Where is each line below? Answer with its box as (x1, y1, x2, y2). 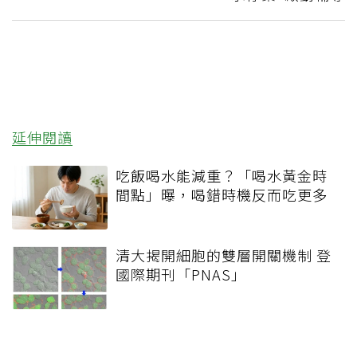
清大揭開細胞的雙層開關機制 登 (116, 244, 331, 265)
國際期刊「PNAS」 (116, 263, 246, 284)
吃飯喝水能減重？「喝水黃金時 (116, 164, 328, 186)
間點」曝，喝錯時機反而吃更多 (116, 183, 328, 205)
